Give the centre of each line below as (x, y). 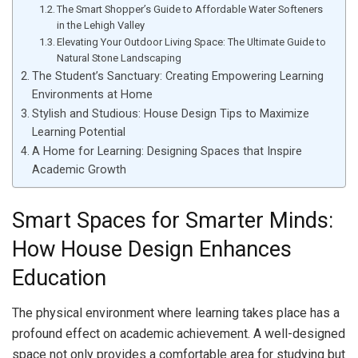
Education (59, 278)
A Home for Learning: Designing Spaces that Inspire (167, 152)
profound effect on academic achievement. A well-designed (179, 334)
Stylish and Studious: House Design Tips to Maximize (170, 114)
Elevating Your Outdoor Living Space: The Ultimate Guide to (192, 42)
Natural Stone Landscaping (119, 58)
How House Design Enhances (152, 249)
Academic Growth (79, 170)
